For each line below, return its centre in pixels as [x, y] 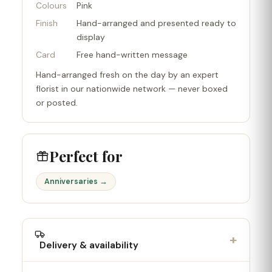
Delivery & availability [87, 245]
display [91, 37]
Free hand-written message [132, 54]
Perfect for [86, 156]
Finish [47, 23]
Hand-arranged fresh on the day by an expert [127, 74]
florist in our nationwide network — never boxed [132, 88]
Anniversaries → [76, 181]
